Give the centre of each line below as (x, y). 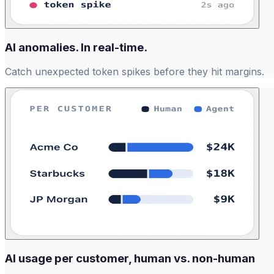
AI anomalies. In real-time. (76, 47)
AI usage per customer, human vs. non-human (130, 259)
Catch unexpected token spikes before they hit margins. (135, 72)
